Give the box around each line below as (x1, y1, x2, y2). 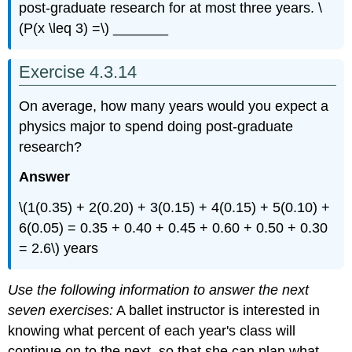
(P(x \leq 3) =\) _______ (19, 20, 169, 37)
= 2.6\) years (19, 240, 99, 257)
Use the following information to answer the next (8, 281, 310, 298)
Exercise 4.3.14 (19, 61, 137, 82)
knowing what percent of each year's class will (8, 322, 296, 339)
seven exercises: (8, 302, 114, 318)
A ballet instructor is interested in (113, 302, 321, 318)
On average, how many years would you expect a (19, 97, 329, 114)
